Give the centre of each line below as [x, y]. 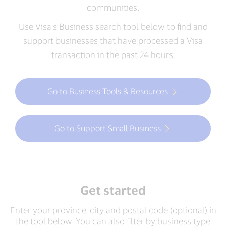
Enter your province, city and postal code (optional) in [113, 210]
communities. [113, 7]
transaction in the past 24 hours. [113, 54]
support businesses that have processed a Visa [113, 40]
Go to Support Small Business [108, 128]
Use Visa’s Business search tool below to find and [113, 26]
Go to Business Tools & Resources [108, 91]
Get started [113, 190]
